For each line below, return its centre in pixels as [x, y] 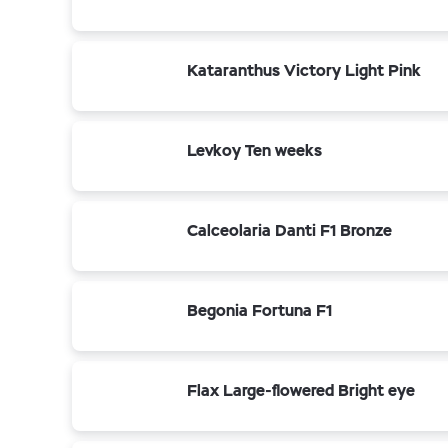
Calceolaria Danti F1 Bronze [289, 230]
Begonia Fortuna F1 [259, 310]
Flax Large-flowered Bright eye [301, 390]
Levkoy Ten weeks [254, 150]
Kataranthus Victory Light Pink [304, 70]
